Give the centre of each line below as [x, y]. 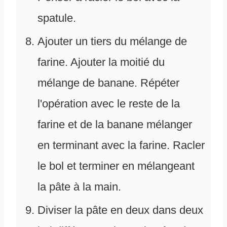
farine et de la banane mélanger [115, 125]
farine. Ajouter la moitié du [101, 62]
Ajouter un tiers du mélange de [112, 42]
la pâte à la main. [79, 187]
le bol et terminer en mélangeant [116, 166]
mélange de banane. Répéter [108, 83]
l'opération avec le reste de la [109, 104]
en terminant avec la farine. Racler [121, 145]
